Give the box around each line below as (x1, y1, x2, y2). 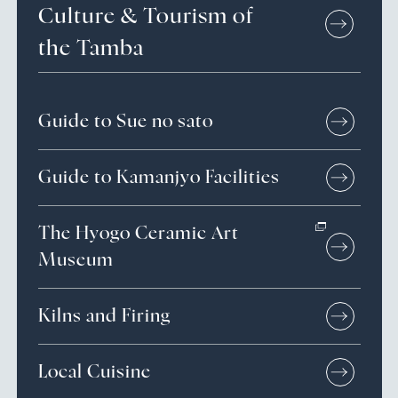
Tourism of (142, 5, 254, 28)
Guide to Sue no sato (37, 112, 213, 131)
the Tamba (37, 37, 144, 60)
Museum (37, 251, 114, 269)
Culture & (37, 5, 143, 28)
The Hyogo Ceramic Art (37, 224, 239, 243)
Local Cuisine (37, 362, 151, 381)
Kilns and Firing (37, 306, 171, 325)
